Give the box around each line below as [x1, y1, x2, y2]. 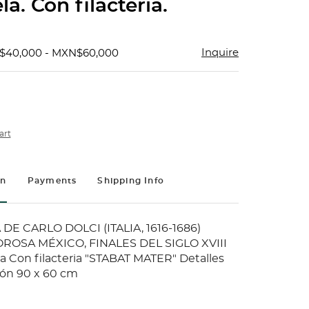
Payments [27, 177, 77, 185]
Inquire [201, 48, 239, 58]
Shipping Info [97, 177, 164, 185]
